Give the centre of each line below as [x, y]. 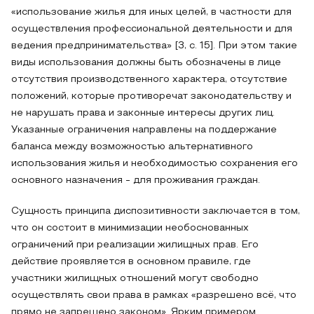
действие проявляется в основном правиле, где [131, 262]
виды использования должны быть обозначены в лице [146, 63]
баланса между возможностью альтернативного [132, 147]
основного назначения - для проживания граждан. [136, 180]
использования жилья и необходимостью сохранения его [155, 164]
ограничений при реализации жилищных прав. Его [135, 245]
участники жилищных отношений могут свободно [135, 279]
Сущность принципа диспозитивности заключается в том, [156, 211]
